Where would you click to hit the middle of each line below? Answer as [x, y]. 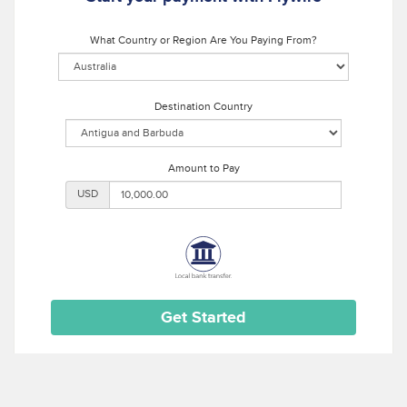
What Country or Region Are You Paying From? [203, 41]
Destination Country [203, 107]
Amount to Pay [203, 169]
